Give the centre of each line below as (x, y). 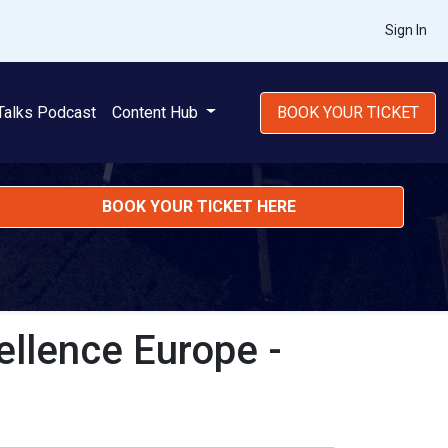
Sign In (406, 30)
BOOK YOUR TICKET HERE (198, 206)
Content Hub (157, 112)
